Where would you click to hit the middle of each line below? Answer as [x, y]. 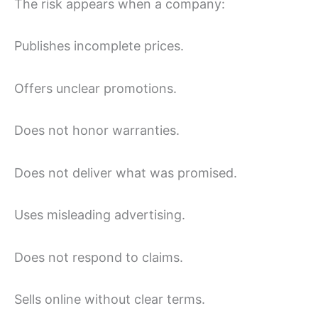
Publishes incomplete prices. [99, 46]
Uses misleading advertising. [100, 215]
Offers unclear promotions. [95, 88]
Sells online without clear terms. [110, 300]
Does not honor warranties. [97, 131]
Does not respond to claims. [99, 257]
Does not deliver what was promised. [126, 172]
